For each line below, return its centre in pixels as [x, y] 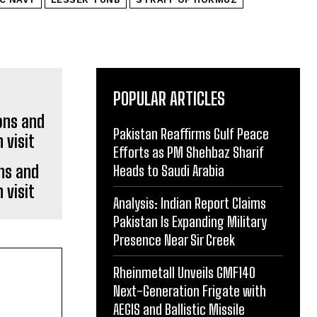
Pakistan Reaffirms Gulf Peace [191, 133]
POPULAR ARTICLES [169, 98]
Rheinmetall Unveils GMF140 [184, 272]
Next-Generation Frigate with [190, 290]
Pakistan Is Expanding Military [190, 221]
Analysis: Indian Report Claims [190, 203]
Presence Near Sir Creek [174, 240]
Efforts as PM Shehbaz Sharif [189, 152]
